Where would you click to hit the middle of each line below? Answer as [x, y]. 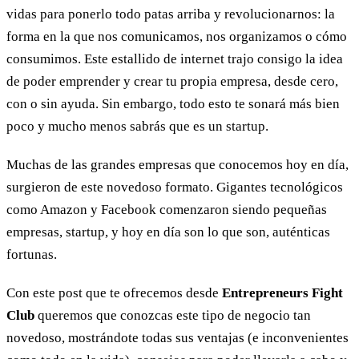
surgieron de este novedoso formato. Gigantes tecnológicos [175, 187]
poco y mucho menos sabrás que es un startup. [137, 126]
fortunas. [32, 254]
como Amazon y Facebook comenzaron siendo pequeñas [167, 209]
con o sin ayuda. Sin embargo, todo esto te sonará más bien [173, 103]
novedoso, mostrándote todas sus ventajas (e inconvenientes [177, 337]
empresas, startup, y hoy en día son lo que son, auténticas [168, 232]
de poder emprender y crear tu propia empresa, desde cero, [172, 81]
